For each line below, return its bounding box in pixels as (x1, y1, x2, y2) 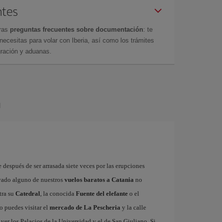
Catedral (15, 190, 40, 197)
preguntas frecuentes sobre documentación (10, 26, 143, 33)
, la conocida (40, 190, 76, 197)
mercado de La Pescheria (49, 204, 120, 211)
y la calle (120, 204, 146, 211)
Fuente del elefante (75, 190, 128, 197)
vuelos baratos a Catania (64, 176, 134, 183)
